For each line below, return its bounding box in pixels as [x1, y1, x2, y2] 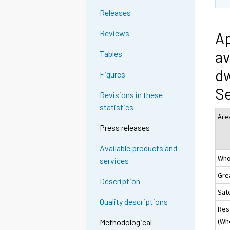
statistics [100, 102, 134, 112]
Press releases [100, 123, 150, 133]
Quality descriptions [100, 197, 168, 207]
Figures [100, 69, 126, 80]
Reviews [100, 28, 130, 39]
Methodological [100, 217, 152, 227]
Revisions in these [100, 90, 163, 100]
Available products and [100, 143, 178, 154]
